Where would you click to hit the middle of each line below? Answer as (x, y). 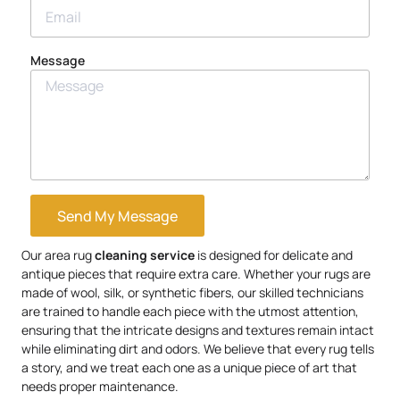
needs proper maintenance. (100, 387)
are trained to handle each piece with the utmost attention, (190, 312)
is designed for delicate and (274, 255)
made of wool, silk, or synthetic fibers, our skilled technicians (192, 293)
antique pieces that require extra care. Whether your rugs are (196, 274)
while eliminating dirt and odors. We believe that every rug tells (198, 349)
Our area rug (58, 255)
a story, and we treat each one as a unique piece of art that (189, 368)
